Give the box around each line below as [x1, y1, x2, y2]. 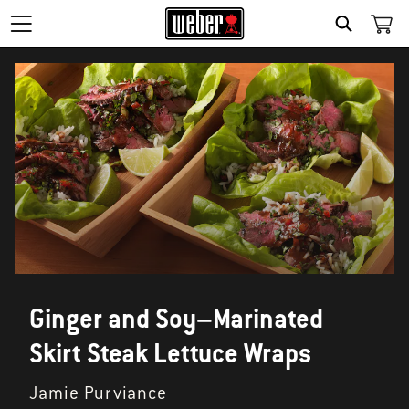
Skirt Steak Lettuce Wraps [29, 336, 311, 371]
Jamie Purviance [29, 382, 167, 405]
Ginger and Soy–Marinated [29, 301, 323, 336]
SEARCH [347, 37, 403, 53]
